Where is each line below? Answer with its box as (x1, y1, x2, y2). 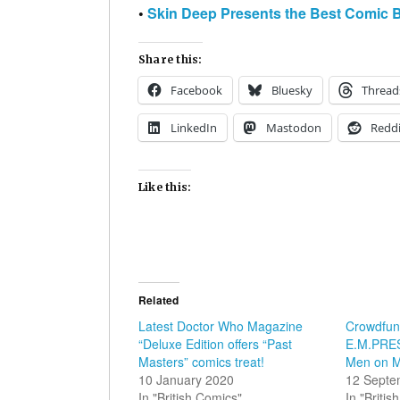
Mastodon (266, 119, 321, 136)
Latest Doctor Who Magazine (138, 316, 303, 335)
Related (138, 291, 179, 308)
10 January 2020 (138, 370, 234, 388)
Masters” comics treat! (138, 352, 264, 371)
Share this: (138, 52, 203, 66)
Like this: (138, 179, 192, 194)
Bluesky (271, 81, 312, 98)
